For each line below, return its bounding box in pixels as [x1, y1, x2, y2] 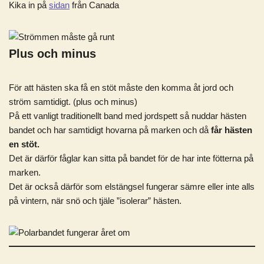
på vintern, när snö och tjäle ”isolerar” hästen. [9, 196, 181, 206]
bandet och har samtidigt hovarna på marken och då [9, 125, 211, 135]
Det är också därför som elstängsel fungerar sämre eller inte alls [9, 181, 255, 192]
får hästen [211, 125, 252, 135]
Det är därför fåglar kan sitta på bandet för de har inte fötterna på [9, 153, 253, 163]
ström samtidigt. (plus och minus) [9, 97, 137, 107]
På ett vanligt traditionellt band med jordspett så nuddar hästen [9, 111, 246, 121]
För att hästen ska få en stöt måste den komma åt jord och [9, 82, 233, 93]
